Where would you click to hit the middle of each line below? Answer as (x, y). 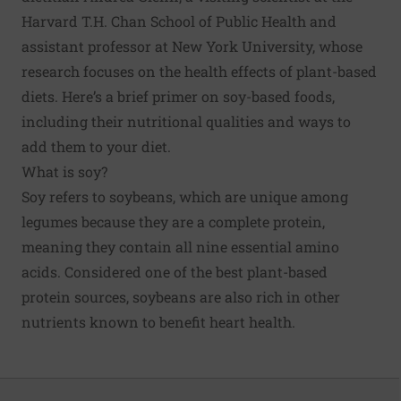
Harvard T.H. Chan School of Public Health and (179, 21)
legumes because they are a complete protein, (173, 222)
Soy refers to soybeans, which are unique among (185, 196)
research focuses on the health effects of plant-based (199, 71)
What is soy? (64, 171)
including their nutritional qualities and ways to (186, 121)
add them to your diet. (96, 146)
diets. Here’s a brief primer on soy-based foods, (178, 96)
